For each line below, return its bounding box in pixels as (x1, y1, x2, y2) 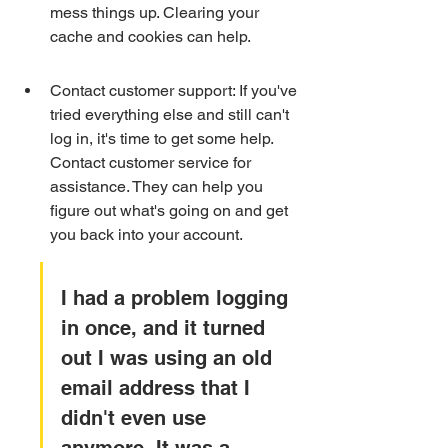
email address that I (61, 376, 256, 400)
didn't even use (61, 406, 212, 430)
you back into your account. (50, 225, 243, 244)
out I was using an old (61, 346, 278, 370)
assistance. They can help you (50, 177, 267, 196)
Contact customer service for (50, 153, 255, 172)
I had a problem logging (61, 286, 294, 310)
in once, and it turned (61, 316, 271, 340)
